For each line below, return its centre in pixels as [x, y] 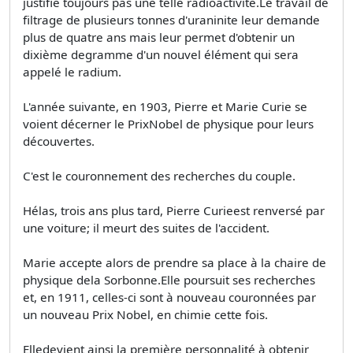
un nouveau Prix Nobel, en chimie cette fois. [145, 314]
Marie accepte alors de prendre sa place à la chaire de [175, 262]
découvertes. [59, 141]
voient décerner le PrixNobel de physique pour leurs [168, 123]
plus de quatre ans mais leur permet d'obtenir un [159, 37]
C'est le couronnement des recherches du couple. [159, 175]
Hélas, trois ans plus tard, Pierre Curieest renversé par [174, 210]
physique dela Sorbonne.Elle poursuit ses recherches [169, 279]
